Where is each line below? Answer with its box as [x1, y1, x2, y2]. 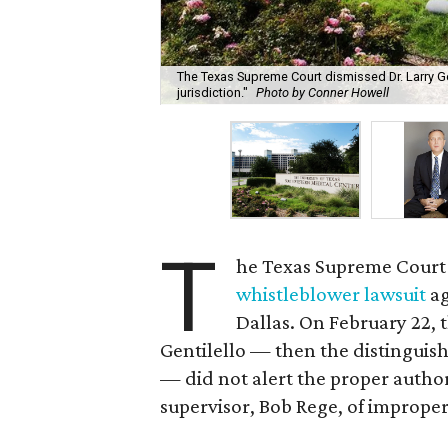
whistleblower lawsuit [236, 282, 427, 306]
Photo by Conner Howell [256, 85, 389, 101]
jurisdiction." [177, 85, 248, 101]
